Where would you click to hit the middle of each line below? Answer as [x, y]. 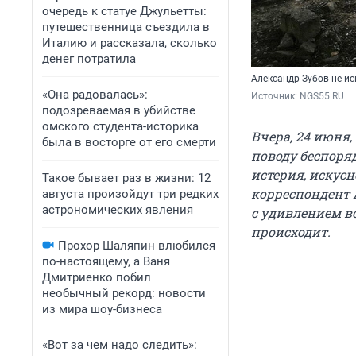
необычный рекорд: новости [124, 293]
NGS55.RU [322, 97]
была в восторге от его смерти [129, 142]
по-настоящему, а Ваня [106, 261]
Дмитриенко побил [97, 277]
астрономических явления [118, 210]
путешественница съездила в [126, 27]
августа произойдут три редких [130, 194]
